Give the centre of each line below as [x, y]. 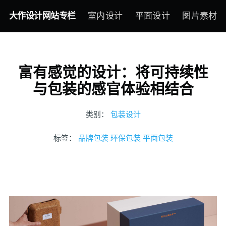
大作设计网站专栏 [42, 16]
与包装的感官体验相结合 [113, 89]
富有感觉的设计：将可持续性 [113, 72]
